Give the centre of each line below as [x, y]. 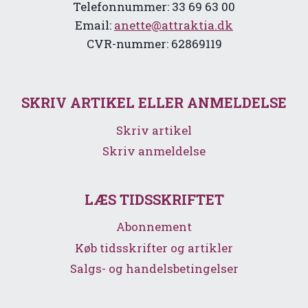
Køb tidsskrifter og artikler [154, 248]
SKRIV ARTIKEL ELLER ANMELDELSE [154, 103]
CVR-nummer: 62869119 [154, 44]
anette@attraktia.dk [174, 25]
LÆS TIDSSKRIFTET [154, 199]
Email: [95, 25]
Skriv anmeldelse [154, 151]
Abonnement [154, 227]
